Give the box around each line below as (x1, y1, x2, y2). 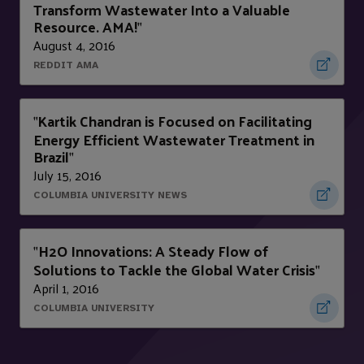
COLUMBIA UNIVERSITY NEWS (33, 189, 187, 201)
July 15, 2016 (33, 163, 102, 188)
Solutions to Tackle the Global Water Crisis (33, 256, 315, 284)
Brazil (33, 143, 69, 171)
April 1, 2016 (33, 276, 99, 301)
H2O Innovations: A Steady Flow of (38, 237, 268, 265)
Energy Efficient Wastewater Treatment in (33, 126, 314, 154)
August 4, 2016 (33, 33, 115, 58)
